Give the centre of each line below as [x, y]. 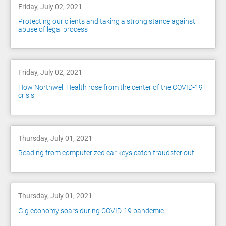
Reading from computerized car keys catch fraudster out [106, 153]
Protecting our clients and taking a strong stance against [107, 21]
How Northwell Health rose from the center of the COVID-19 [110, 87]
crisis [26, 95]
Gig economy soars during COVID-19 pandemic [91, 211]
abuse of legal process [53, 30]
